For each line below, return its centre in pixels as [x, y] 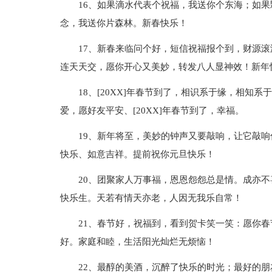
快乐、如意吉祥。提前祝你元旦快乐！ [137, 154]
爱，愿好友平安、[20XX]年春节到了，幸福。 [152, 110]
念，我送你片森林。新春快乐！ [124, 23]
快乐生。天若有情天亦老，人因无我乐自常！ [151, 198]
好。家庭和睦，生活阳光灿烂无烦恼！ [137, 242]
